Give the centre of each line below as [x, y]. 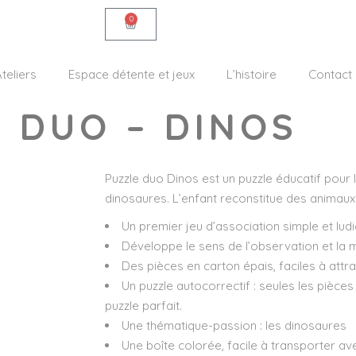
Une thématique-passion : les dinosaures [234, 325]
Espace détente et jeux [131, 74]
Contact [330, 74]
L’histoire [251, 74]
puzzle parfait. [143, 306]
